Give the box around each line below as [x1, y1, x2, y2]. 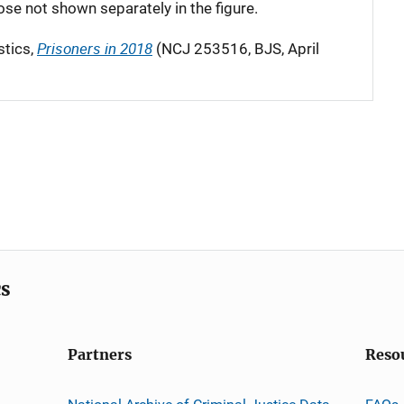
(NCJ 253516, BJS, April [152, 40, 319, 58]
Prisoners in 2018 [37, 38, 152, 59]
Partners [67, 346, 132, 363]
